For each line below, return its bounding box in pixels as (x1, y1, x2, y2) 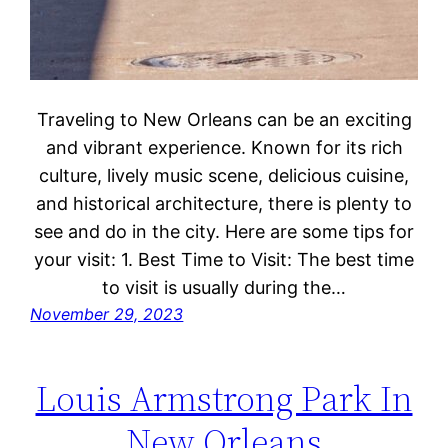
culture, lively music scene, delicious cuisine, (39, 164, 409, 186)
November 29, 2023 (30, 303, 184, 324)
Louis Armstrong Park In (35, 373, 413, 423)
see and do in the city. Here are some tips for (34, 220, 414, 242)
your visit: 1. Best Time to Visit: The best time (34, 248, 414, 270)
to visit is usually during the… (102, 276, 346, 298)
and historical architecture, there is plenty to (36, 192, 412, 214)
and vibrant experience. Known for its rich (45, 136, 403, 158)
